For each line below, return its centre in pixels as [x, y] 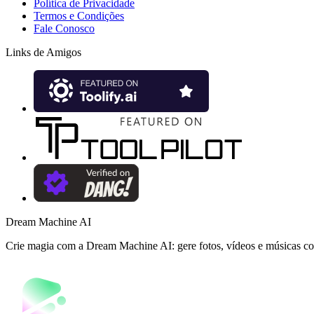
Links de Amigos [43, 52]
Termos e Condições [79, 15]
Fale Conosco [64, 28]
